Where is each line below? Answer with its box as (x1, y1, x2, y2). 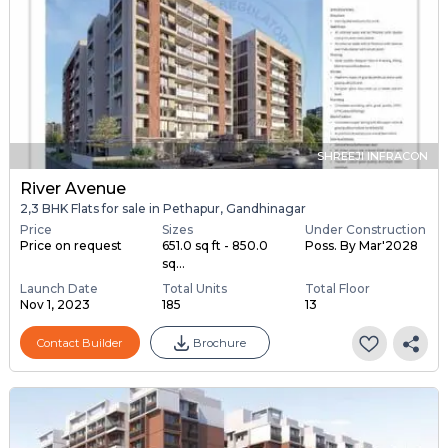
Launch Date (19, 281, 98, 297)
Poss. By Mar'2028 (304, 238, 418, 254)
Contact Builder (36, 335, 123, 350)
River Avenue (19, 179, 126, 198)
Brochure (192, 335, 246, 350)
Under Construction (304, 222, 426, 238)
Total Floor (304, 281, 370, 297)
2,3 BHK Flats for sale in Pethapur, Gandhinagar (19, 201, 306, 216)
